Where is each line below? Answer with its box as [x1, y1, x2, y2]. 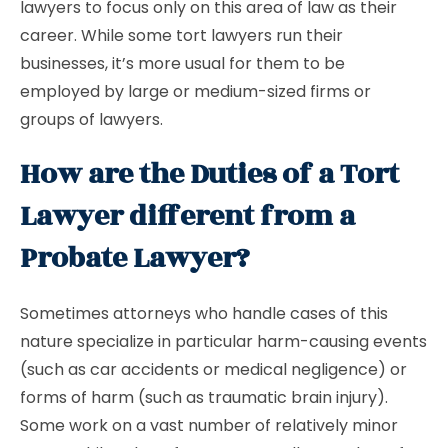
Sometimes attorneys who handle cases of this [20, 302, 388, 325]
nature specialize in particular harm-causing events [20, 330, 427, 353]
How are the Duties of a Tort [20, 153, 399, 196]
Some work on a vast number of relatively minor [20, 414, 398, 437]
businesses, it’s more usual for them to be [20, 52, 345, 75]
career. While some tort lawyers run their [20, 24, 343, 47]
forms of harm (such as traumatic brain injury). [20, 386, 388, 409]
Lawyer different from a [20, 195, 355, 238]
